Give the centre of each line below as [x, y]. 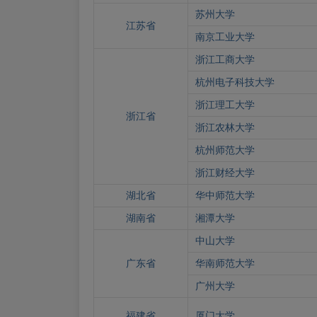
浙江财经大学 [225, 173]
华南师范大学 [225, 263]
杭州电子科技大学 [235, 82]
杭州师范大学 [225, 150]
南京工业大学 [225, 37]
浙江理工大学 [225, 105]
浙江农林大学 [225, 127]
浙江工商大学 [225, 59]
